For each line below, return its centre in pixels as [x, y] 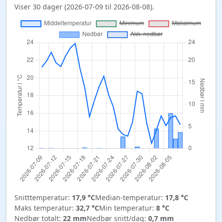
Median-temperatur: [130, 198]
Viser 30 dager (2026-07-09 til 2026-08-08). [84, 7]
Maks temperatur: [45, 208]
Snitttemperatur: [43, 198]
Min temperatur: [128, 208]
